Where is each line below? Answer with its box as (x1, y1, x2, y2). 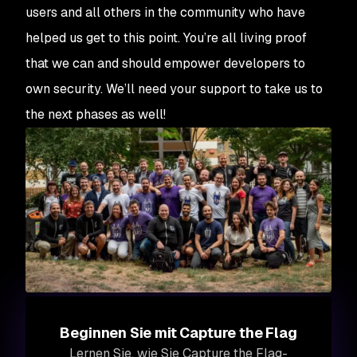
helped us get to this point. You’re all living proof (25, 29, 307, 46)
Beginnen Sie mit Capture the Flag (60, 324, 297, 343)
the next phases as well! (25, 106, 166, 123)
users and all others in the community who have (25, 4, 305, 21)
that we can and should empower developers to (25, 55, 305, 72)
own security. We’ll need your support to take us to (25, 80, 323, 97)
